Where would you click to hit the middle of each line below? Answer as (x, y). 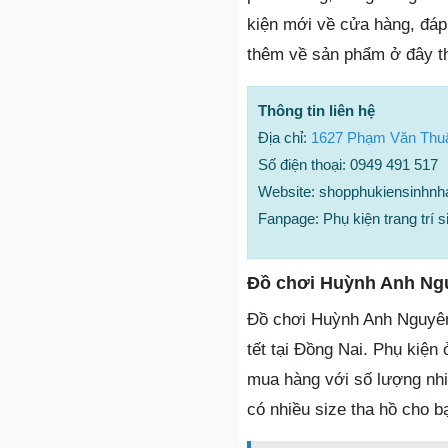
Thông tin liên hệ (316, 110)
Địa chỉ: (284, 137)
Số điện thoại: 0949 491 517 (348, 164)
